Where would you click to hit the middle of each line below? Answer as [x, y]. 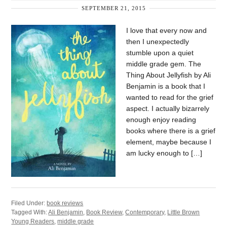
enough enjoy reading [161, 120]
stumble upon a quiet [160, 53]
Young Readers [33, 221]
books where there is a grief [171, 131]
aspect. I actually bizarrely [168, 108]
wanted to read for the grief [170, 97]
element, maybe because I [169, 142]
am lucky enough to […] [164, 153]
